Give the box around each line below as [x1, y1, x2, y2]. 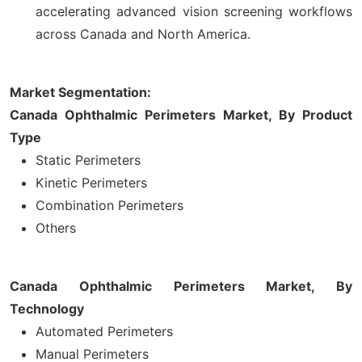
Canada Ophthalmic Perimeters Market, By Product [10, 106, 352, 123]
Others [36, 219, 76, 236]
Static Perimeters [36, 151, 141, 168]
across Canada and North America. [36, 25, 250, 42]
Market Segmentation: [10, 83, 151, 100]
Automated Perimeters [36, 322, 173, 339]
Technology [10, 300, 84, 317]
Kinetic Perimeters [36, 174, 147, 191]
